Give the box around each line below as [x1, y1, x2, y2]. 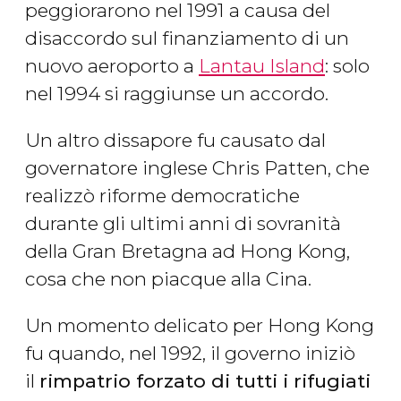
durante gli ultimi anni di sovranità [25, 212, 341, 235]
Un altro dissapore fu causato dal [25, 129, 326, 152]
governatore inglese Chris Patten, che [25, 157, 370, 180]
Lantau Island [199, 55, 325, 78]
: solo [325, 55, 370, 78]
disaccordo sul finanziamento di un [25, 27, 349, 50]
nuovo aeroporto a [25, 55, 199, 78]
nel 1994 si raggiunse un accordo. [25, 82, 328, 106]
